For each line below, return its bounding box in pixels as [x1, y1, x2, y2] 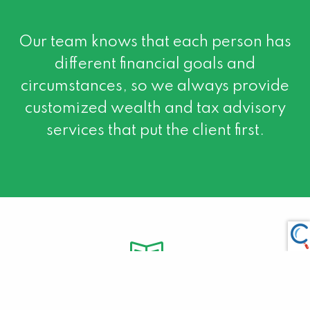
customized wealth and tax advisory [24, 100, 286, 116]
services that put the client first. [46, 122, 264, 138]
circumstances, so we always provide [21, 78, 289, 94]
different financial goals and [55, 56, 255, 72]
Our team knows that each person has [19, 34, 291, 50]
